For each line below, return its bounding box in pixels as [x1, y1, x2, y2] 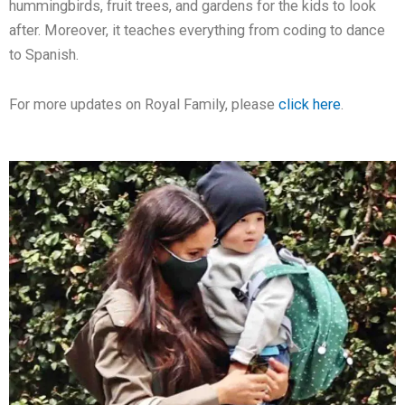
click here [278, 96, 341, 114]
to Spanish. [9, 45, 79, 63]
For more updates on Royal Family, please [9, 96, 278, 114]
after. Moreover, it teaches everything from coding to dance [9, 21, 385, 39]
